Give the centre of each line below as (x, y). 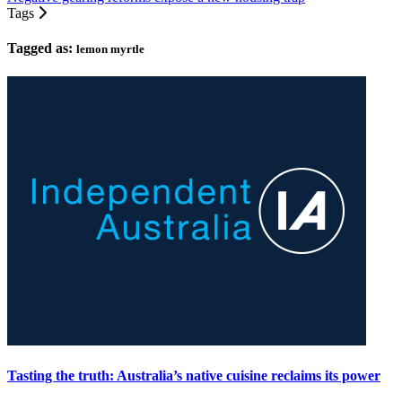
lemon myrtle (110, 49)
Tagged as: (42, 48)
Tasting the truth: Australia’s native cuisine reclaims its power (194, 375)
